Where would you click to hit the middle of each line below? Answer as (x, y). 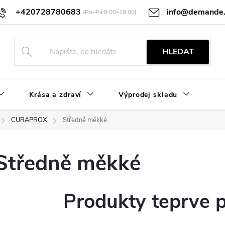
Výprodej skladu (148, 95)
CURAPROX (29, 120)
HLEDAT (178, 52)
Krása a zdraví (55, 95)
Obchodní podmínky (96, 12)
